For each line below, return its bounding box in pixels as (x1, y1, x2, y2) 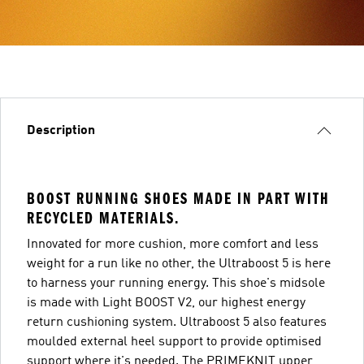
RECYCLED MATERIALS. (27, 208, 180, 227)
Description (27, 123, 95, 137)
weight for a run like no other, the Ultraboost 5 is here (27, 257, 331, 271)
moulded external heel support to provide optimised (27, 335, 322, 349)
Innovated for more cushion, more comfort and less (27, 237, 318, 251)
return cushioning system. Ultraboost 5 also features (27, 315, 327, 329)
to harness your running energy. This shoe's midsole (27, 276, 325, 290)
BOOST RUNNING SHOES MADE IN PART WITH (27, 188, 330, 208)
